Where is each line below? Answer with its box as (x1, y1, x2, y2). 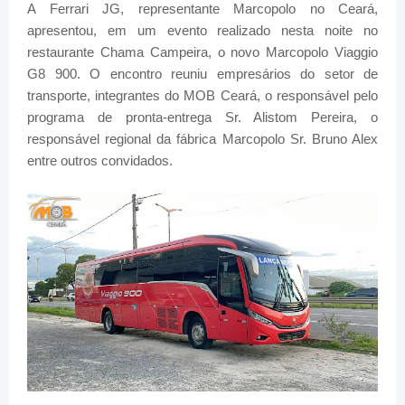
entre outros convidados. (27, 153, 173, 169)
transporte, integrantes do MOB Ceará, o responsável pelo (27, 88, 378, 104)
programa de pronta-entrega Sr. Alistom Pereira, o (27, 109, 378, 126)
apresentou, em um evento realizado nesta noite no (27, 23, 378, 39)
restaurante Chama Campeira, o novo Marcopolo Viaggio (27, 44, 378, 61)
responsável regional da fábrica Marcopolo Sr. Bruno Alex (27, 131, 378, 147)
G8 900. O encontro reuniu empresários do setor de (27, 66, 378, 82)
